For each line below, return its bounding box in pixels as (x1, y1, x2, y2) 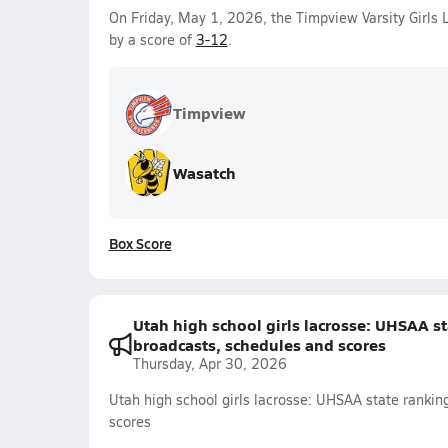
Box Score (108, 233, 172, 253)
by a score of (108, 30, 196, 49)
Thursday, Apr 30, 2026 (132, 354, 287, 373)
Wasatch (172, 161, 236, 184)
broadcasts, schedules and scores (132, 333, 386, 356)
